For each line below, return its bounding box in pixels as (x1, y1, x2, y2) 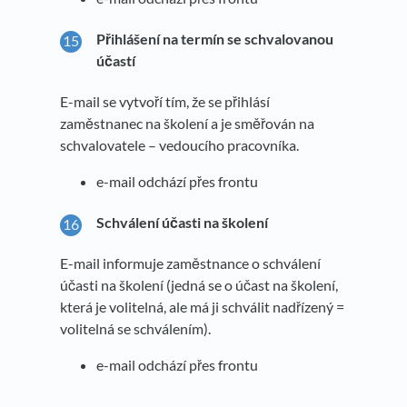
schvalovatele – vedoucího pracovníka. (60, 135, 299, 154)
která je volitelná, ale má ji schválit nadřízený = (60, 297, 344, 315)
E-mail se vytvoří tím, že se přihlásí (60, 92, 270, 110)
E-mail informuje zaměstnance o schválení (60, 253, 321, 272)
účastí (96, 52, 135, 70)
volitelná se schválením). (60, 319, 211, 337)
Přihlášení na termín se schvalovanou (96, 30, 333, 48)
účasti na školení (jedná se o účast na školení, (60, 275, 338, 293)
